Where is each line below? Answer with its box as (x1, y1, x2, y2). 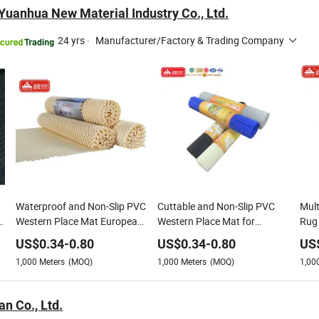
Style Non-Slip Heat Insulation (15, 229, 146, 243)
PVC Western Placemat (15, 244, 117, 258)
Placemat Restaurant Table (157, 229, 277, 243)
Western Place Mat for (157, 214, 255, 228)
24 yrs (58, 33, 85, 47)
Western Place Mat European (15, 214, 143, 228)
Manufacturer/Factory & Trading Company (95, 33, 284, 47)
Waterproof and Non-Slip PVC (15, 199, 146, 213)
